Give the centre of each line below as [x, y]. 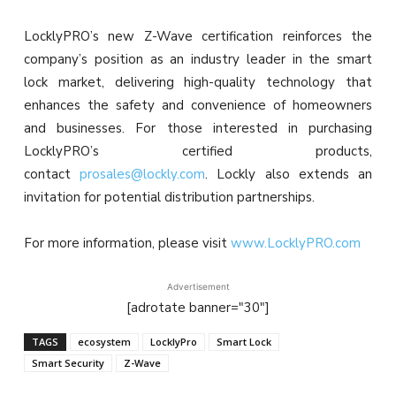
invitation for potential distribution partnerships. [169, 198]
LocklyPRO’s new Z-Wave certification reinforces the [198, 37]
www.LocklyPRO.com [296, 244]
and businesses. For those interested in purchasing [198, 129]
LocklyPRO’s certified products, [198, 152]
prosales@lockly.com [143, 175]
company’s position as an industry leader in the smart [198, 60]
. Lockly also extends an [289, 175]
